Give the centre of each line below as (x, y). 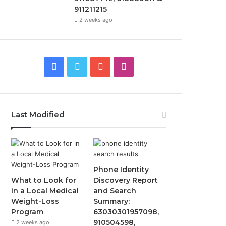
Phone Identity (121, 169)
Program (27, 212)
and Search (115, 191)
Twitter (95, 66)
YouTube (121, 66)
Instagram (148, 66)
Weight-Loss (35, 201)
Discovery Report (126, 180)
